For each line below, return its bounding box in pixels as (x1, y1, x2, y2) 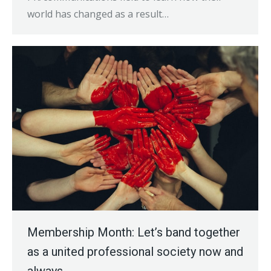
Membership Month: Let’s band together (27, 224, 240, 240)
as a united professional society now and (27, 244, 243, 259)
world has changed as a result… (27, 7, 169, 21)
